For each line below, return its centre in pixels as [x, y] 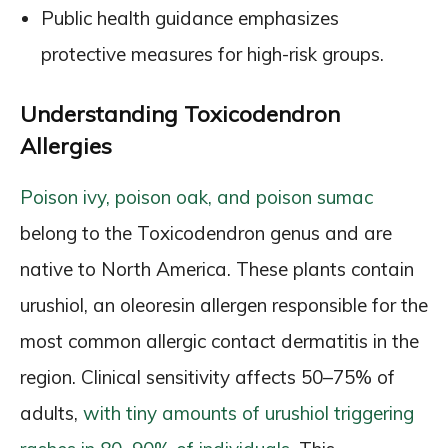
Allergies [66, 146]
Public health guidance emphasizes [190, 18]
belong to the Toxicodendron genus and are [206, 233]
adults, [51, 413]
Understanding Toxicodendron [180, 114]
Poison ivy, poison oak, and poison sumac [196, 197]
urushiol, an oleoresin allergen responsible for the [224, 305]
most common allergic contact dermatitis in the [219, 341]
